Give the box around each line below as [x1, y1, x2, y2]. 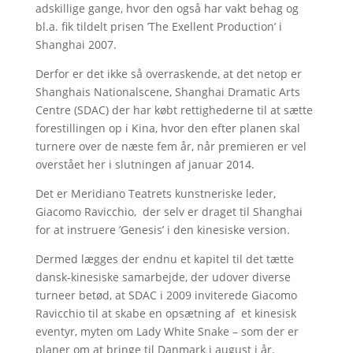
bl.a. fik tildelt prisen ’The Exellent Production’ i [35, 19, 282, 34]
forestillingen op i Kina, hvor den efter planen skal [35, 121, 300, 136]
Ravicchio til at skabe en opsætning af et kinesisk [35, 306, 296, 321]
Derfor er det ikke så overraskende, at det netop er [35, 66, 302, 81]
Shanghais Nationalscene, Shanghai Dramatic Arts [35, 84, 300, 99]
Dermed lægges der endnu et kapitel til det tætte [35, 251, 294, 266]
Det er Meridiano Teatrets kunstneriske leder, [35, 186, 276, 201]
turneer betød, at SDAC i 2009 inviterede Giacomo [35, 288, 297, 303]
